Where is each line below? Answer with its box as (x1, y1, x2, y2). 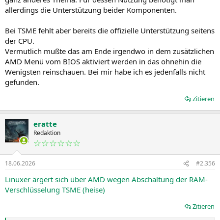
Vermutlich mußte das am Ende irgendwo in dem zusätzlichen (5, 46, 214, 56)
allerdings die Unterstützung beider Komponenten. (5, 5, 177, 15)
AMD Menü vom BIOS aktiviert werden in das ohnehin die (5, 56, 201, 66)
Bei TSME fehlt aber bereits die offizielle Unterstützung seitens (5, 26, 215, 35)
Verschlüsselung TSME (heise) (5, 185, 105, 194)
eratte (33, 119, 57, 129)
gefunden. (5, 77, 39, 87)
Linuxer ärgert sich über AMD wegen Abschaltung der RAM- (5, 174, 208, 184)
